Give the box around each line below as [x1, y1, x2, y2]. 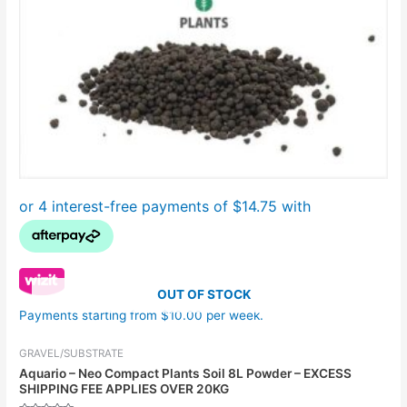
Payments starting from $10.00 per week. [19, 307, 264, 323]
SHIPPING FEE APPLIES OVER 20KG [19, 381, 230, 396]
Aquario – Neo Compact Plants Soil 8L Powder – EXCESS [19, 365, 352, 381]
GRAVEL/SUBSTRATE [19, 346, 124, 360]
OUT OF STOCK [156, 286, 251, 302]
